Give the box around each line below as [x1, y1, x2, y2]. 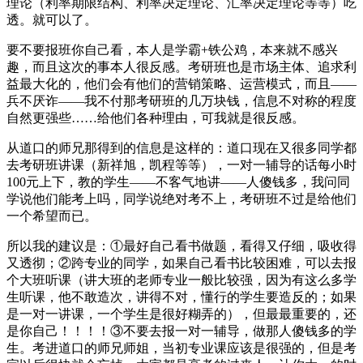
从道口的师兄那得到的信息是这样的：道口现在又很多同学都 [6, 140, 357, 155]
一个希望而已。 [6, 208, 97, 223]
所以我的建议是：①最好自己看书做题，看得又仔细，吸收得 [6, 238, 357, 253]
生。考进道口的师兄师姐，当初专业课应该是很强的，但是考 [6, 340, 357, 355]
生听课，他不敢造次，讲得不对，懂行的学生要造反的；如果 [6, 289, 357, 304]
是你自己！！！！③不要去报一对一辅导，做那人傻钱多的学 [6, 323, 357, 338]
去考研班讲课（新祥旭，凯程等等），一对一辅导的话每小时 [6, 157, 357, 172]
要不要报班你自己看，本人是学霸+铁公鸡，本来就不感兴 [6, 42, 338, 57]
